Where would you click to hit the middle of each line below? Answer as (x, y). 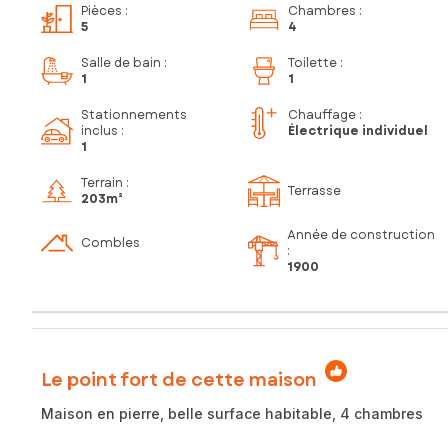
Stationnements (134, 115)
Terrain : (105, 183)
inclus (99, 131)
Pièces (101, 11)
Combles (110, 243)
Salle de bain (121, 63)
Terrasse (314, 191)
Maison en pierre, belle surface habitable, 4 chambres (232, 413)
